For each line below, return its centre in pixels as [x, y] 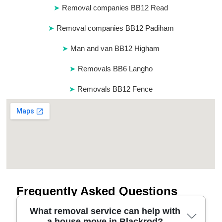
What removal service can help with [105, 211]
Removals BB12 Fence [115, 89]
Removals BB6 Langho [115, 69]
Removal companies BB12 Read [115, 8]
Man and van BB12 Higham [115, 49]
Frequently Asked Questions [97, 191]
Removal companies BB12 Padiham [115, 28]
